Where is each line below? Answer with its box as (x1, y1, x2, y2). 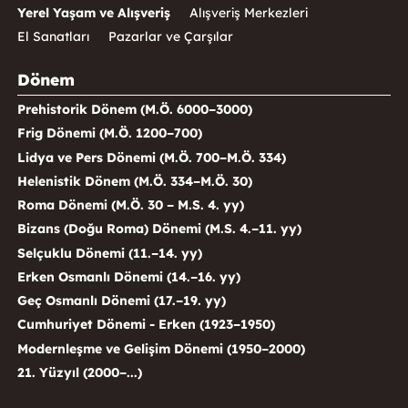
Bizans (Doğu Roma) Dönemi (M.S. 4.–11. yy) (16, 220, 301, 238)
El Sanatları (16, 28, 89, 46)
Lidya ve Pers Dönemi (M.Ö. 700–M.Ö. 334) (16, 148, 286, 166)
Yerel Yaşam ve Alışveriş (16, 5, 170, 22)
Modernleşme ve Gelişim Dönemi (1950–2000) (16, 340, 305, 357)
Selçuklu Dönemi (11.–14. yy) (16, 244, 202, 261)
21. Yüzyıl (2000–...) (16, 363, 142, 381)
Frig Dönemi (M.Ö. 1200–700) (16, 125, 202, 142)
